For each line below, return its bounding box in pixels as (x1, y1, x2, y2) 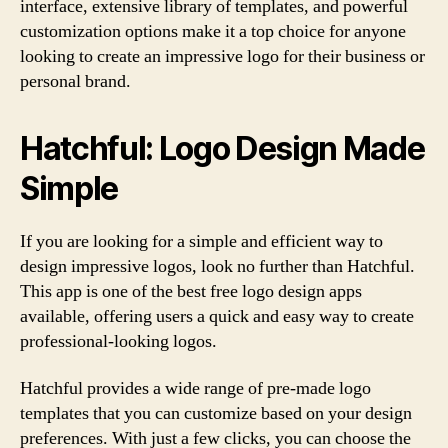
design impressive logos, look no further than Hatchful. (20, 254, 415, 278)
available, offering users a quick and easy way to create (20, 304, 414, 328)
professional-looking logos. (20, 329, 217, 353)
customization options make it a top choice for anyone (20, 19, 406, 43)
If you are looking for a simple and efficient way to (20, 229, 383, 253)
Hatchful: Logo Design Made (20, 128, 425, 168)
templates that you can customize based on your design (20, 402, 412, 425)
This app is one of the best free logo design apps (20, 279, 362, 303)
